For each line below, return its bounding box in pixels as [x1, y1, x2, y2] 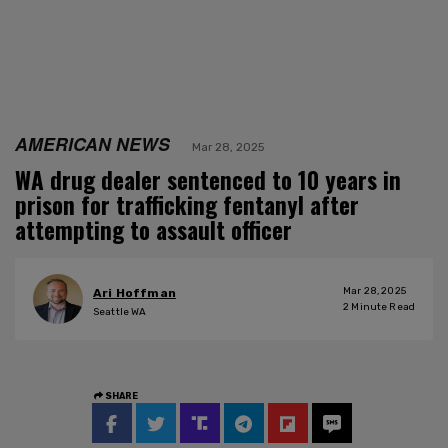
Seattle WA [93, 306, 147, 319]
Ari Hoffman [93, 286, 176, 301]
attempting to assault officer [15, 212, 292, 247]
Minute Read [349, 300, 415, 313]
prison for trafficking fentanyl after [15, 187, 359, 222]
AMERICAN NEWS [15, 130, 170, 156]
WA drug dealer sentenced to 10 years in [15, 162, 401, 197]
